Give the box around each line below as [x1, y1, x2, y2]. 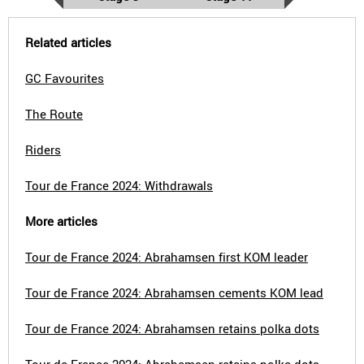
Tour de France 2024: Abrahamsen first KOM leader [25, 249, 308, 265]
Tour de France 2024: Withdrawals [25, 177, 213, 193]
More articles [25, 213, 97, 229]
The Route [25, 106, 83, 122]
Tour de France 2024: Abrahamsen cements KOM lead [25, 284, 323, 301]
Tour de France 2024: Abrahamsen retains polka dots [25, 320, 319, 336]
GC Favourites [25, 70, 104, 86]
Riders [25, 141, 61, 158]
